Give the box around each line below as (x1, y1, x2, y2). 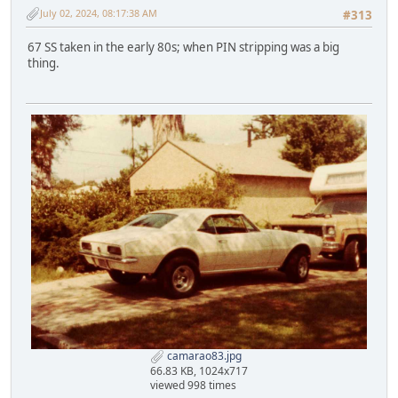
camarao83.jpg (164, 348, 242, 364)
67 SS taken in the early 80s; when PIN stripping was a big (28, 39, 339, 56)
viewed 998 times (150, 378, 236, 394)
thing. (28, 55, 60, 72)
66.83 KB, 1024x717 (150, 363, 248, 379)
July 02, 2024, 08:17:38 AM (40, 6, 157, 20)
